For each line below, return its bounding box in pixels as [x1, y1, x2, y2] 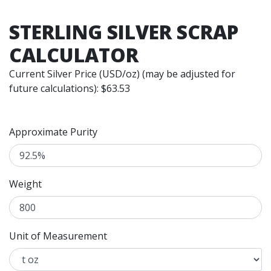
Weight [9, 177, 42, 191]
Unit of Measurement [9, 229, 107, 243]
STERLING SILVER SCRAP [9, 18, 238, 45]
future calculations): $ [9, 81, 106, 95]
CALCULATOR [9, 41, 139, 68]
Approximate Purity [9, 125, 97, 139]
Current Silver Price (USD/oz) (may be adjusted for [9, 67, 235, 80]
